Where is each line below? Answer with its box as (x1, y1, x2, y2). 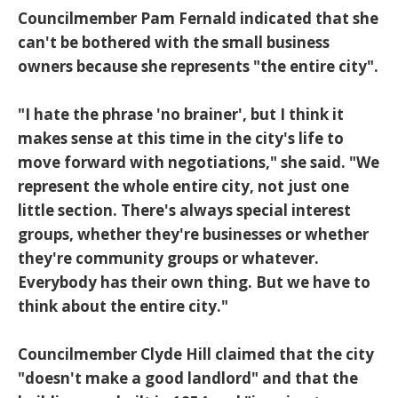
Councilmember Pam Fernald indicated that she (18, 8, 378, 29)
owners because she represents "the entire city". (18, 56, 378, 77)
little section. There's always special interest (18, 200, 351, 221)
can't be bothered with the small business (18, 32, 330, 53)
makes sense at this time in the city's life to (18, 128, 344, 149)
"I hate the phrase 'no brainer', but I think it (18, 104, 344, 125)
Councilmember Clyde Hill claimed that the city (18, 344, 374, 365)
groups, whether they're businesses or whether (18, 224, 369, 245)
